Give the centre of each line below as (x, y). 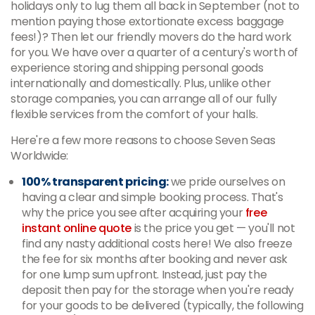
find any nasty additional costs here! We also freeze (157, 244)
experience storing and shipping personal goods (137, 68)
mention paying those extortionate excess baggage (147, 21)
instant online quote (77, 228)
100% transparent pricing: (96, 182)
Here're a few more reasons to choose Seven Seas (143, 140)
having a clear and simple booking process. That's (153, 197)
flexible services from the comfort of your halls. (134, 114)
